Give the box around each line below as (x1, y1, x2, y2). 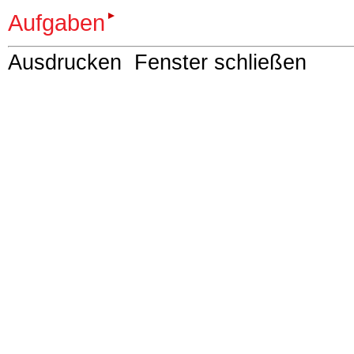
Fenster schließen (134, 51, 307, 74)
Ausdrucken (8, 51, 122, 74)
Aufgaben (8, 9, 105, 36)
